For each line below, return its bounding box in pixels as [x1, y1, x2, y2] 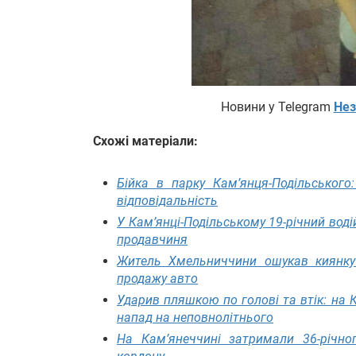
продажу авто [117, 271, 198, 287]
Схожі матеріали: [93, 133, 198, 149]
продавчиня [117, 232, 188, 248]
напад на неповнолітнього [117, 310, 273, 326]
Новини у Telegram [220, 99, 334, 114]
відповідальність [117, 193, 218, 209]
